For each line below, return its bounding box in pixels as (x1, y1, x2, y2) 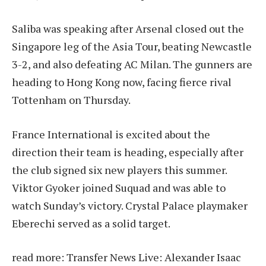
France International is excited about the (12, 126, 210, 141)
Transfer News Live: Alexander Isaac (66, 250, 241, 265)
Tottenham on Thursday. (12, 92, 131, 107)
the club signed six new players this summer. (12, 162, 227, 177)
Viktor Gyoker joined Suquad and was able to (12, 180, 226, 195)
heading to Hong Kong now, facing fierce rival (12, 74, 232, 89)
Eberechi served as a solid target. (12, 216, 170, 230)
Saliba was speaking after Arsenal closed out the (12, 21, 244, 36)
